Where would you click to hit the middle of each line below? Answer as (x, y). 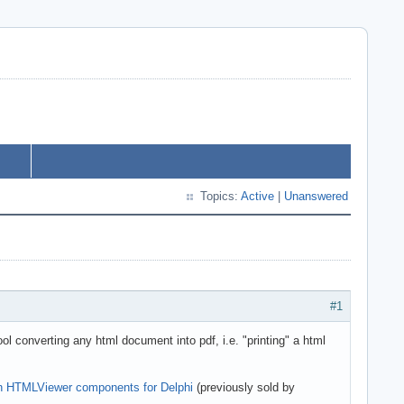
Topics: (220, 196)
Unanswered (316, 196)
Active (257, 196)
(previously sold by (244, 387)
